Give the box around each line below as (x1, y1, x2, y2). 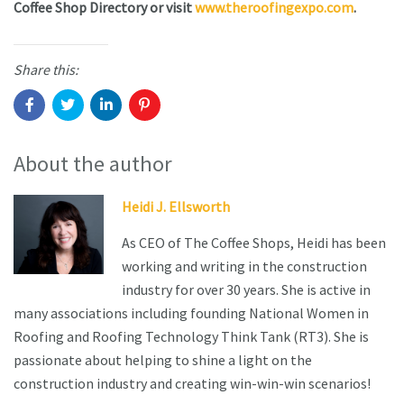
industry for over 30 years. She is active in (122, 280, 371, 298)
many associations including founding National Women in (14, 303, 369, 322)
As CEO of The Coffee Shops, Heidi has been (122, 233, 386, 252)
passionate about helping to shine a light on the (14, 350, 312, 369)
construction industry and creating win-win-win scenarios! (14, 373, 373, 392)
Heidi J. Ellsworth (122, 197, 230, 216)
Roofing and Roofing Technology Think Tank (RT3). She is (14, 326, 369, 345)
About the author (14, 149, 172, 178)
